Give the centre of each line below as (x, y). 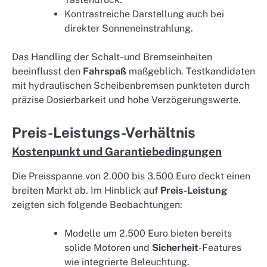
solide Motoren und (108, 247)
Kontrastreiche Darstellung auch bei (144, 14)
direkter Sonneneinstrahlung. (129, 28)
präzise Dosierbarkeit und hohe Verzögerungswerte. (126, 100)
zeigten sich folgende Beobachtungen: (97, 204)
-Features (220, 247)
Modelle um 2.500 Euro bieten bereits (148, 233)
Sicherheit (175, 247)
